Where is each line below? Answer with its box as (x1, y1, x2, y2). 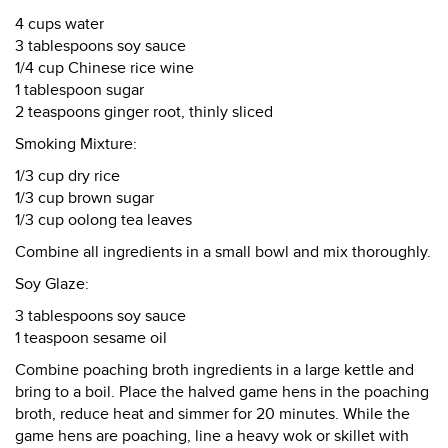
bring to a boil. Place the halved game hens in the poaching (15, 382, 429, 402)
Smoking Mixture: (15, 134, 137, 154)
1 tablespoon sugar (15, 80, 144, 100)
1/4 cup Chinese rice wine (15, 58, 194, 78)
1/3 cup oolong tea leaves (15, 210, 192, 230)
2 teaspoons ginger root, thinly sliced (15, 102, 273, 122)
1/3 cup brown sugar (15, 188, 154, 208)
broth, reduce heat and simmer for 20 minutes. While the (15, 404, 410, 424)
